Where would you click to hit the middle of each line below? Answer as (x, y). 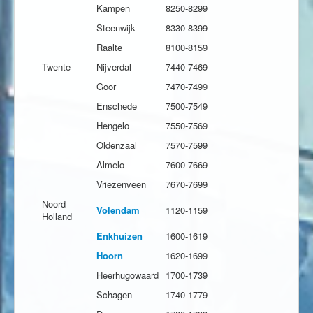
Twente (56, 67)
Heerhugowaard (128, 275)
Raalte (109, 48)
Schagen (114, 295)
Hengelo (113, 126)
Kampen (113, 8)
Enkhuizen (119, 236)
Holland (57, 217)
